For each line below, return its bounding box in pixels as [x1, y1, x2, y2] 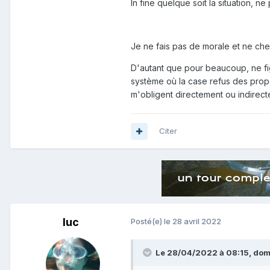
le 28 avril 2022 [164, 216, 221, 227]
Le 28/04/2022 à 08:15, [155, 248, 253, 258]
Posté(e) [131, 216, 164, 227]
